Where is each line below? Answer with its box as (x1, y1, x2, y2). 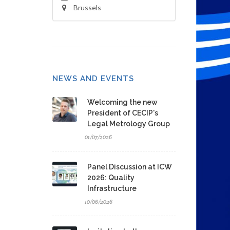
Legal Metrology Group (87, 120, 170, 128)
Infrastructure (87, 184, 137, 193)
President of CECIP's (87, 109, 158, 117)
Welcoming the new (87, 98, 158, 106)
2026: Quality (87, 174, 135, 182)
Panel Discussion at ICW (87, 163, 172, 171)
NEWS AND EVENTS (52, 74, 134, 83)
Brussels (73, 3, 101, 12)
